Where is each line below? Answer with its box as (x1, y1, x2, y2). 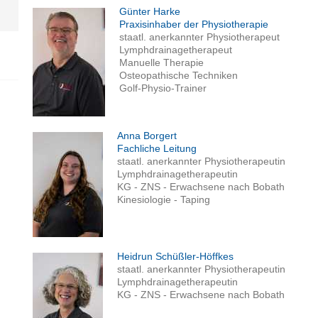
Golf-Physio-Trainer (119, 82, 207, 94)
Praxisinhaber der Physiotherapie (119, 18, 269, 31)
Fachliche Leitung (117, 143, 197, 155)
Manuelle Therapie (119, 57, 204, 69)
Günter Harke (119, 6, 181, 18)
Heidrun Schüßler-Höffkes (117, 251, 234, 263)
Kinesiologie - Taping (117, 194, 211, 206)
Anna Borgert (117, 130, 177, 142)
